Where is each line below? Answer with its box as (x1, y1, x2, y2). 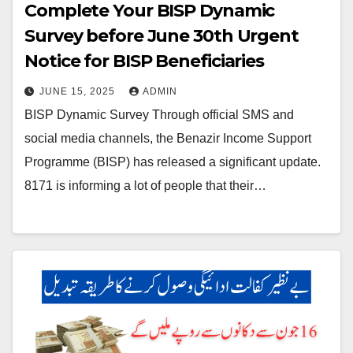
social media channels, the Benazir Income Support (24, 131, 311, 145)
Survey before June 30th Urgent (24, 24, 299, 46)
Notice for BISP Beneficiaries (24, 50, 265, 72)
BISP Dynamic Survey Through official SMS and (24, 107, 294, 121)
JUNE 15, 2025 (39, 85, 118, 97)
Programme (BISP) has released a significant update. (24, 154, 321, 169)
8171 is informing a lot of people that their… (24, 178, 266, 192)
